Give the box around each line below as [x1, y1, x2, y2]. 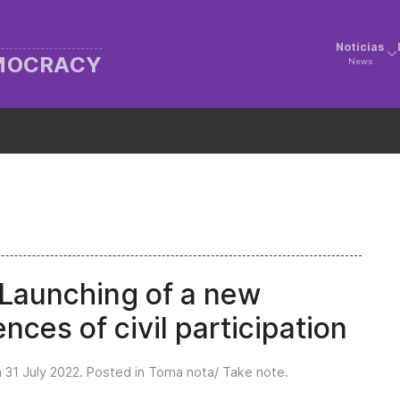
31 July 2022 [5, 364, 79, 379]
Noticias [336, 40, 385, 54]
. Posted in [79, 364, 148, 379]
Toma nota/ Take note [148, 364, 285, 379]
